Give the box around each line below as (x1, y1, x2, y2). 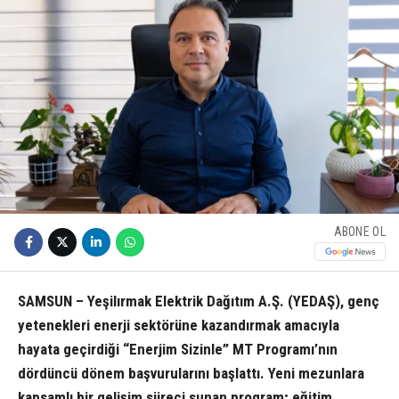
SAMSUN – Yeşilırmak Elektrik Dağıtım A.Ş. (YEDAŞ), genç (18, 291, 379, 310)
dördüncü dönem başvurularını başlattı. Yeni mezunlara (18, 363, 364, 382)
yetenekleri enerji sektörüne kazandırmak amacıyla (18, 315, 339, 334)
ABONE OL (333, 224, 386, 240)
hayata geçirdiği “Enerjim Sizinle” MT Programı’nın (18, 339, 338, 358)
